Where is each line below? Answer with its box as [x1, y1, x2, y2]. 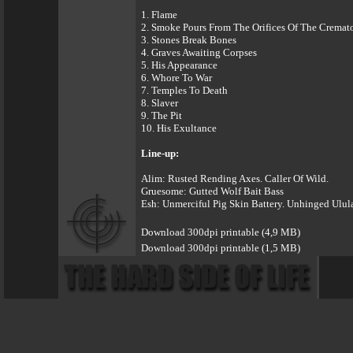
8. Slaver [141, 97, 178, 109]
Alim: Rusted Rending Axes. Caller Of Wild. [141, 173, 329, 184]
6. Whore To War [141, 72, 212, 84]
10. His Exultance [141, 122, 217, 134]
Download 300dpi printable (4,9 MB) [141, 226, 300, 238]
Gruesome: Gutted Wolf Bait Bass [141, 185, 284, 197]
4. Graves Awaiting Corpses [141, 46, 257, 58]
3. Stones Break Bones [141, 34, 236, 46]
